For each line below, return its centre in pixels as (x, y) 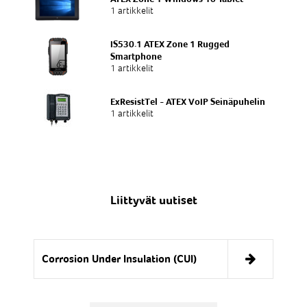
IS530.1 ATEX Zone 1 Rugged (170, 44)
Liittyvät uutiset (153, 199)
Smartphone (136, 57)
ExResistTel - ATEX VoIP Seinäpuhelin (188, 102)
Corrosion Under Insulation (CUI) (119, 258)
